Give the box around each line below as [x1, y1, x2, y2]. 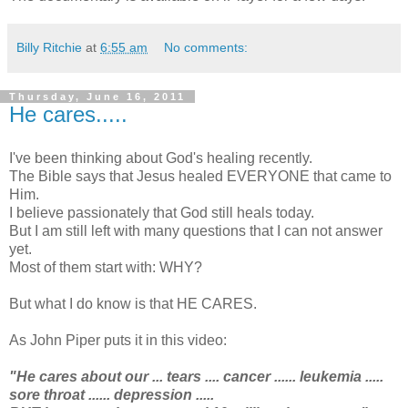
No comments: [164, 40, 249, 56]
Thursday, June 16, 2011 [9, 91, 186, 103]
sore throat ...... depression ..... [9, 387, 214, 403]
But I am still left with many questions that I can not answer [9, 223, 382, 240]
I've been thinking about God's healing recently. [9, 150, 312, 167]
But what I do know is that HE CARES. [9, 296, 257, 312]
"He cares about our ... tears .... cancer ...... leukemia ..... [9, 369, 383, 385]
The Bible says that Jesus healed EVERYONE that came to [9, 168, 392, 185]
